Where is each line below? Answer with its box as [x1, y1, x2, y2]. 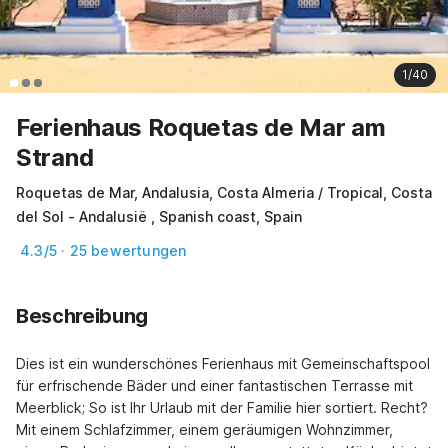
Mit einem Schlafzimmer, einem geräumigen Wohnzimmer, [16, 421, 393, 439]
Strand [16, 143, 94, 173]
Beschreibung [16, 304, 148, 329]
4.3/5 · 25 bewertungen [20, 242, 187, 260]
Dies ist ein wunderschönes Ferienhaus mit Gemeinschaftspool [16, 355, 430, 373]
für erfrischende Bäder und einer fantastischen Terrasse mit [16, 377, 413, 395]
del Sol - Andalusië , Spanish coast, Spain [16, 208, 302, 226]
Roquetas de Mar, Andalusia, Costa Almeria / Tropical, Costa [16, 184, 432, 202]
